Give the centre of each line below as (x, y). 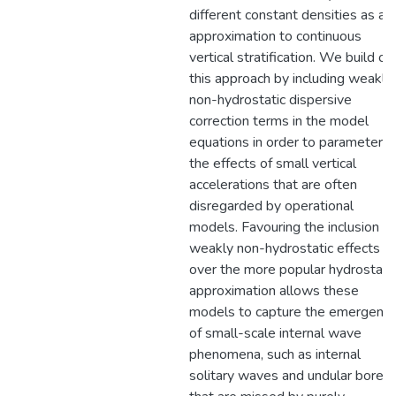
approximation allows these (274, 291)
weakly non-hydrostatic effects (285, 248)
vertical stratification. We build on (291, 57)
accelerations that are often (273, 185)
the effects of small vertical (273, 164)
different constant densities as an (291, 15)
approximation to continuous (275, 36)
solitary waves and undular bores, (291, 376)
